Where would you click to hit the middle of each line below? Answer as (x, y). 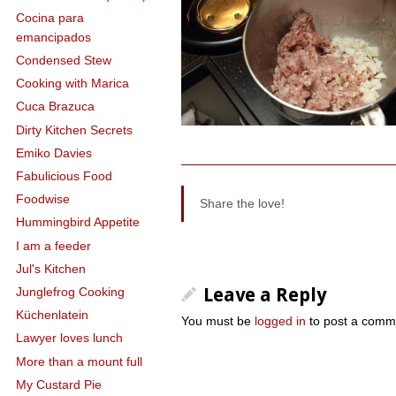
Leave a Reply (265, 294)
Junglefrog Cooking (71, 291)
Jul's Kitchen (51, 268)
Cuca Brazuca (56, 107)
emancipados (54, 37)
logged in (280, 320)
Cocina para (50, 17)
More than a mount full (80, 361)
